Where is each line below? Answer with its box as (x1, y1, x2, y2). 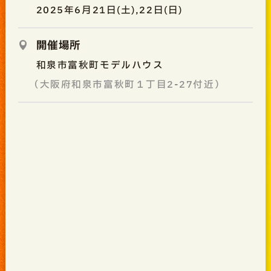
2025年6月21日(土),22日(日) (36, 3, 183, 18)
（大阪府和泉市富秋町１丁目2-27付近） (29, 77, 226, 92)
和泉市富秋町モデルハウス (36, 58, 164, 73)
